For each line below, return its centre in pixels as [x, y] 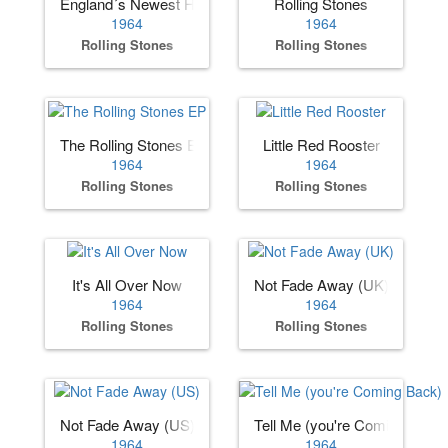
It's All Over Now [127, 284]
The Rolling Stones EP [133, 144]
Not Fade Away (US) [127, 425]
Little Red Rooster [321, 144]
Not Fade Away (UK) [321, 284]
